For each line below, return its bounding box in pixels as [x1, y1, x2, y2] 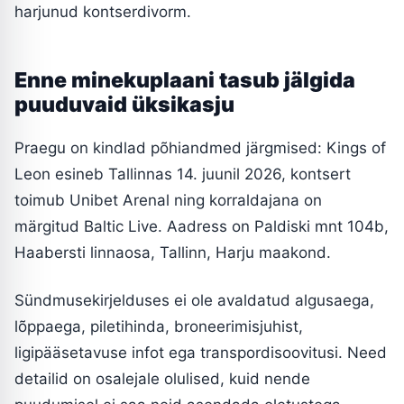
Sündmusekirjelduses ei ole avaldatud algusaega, [14, 290, 374, 309]
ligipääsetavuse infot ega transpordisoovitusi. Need [14, 343, 387, 362]
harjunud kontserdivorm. [14, 2, 191, 21]
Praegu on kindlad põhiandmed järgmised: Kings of [14, 138, 386, 157]
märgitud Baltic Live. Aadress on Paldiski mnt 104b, [14, 216, 389, 235]
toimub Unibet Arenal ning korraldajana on [14, 190, 322, 209]
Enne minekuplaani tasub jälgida [14, 67, 355, 93]
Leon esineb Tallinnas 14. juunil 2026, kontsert [14, 164, 351, 183]
